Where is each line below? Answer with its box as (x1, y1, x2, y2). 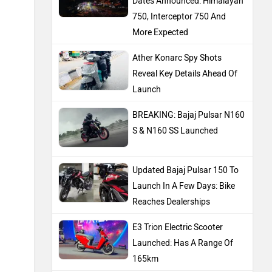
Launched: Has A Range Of (132, 238, 233, 249)
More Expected (132, 27, 188, 38)
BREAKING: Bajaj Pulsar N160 (132, 110, 245, 121)
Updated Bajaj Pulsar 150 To (132, 165, 239, 176)
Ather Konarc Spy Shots (132, 53, 222, 64)
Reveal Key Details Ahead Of (132, 69, 237, 80)
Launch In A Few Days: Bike (132, 181, 235, 192)
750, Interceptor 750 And (132, 12, 226, 22)
